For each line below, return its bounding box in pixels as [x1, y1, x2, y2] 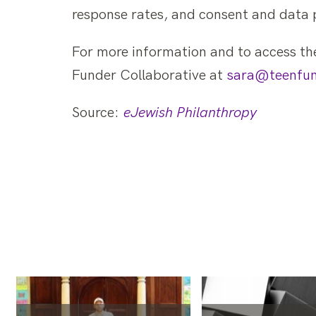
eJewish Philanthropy [123, 104, 257, 122]
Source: [72, 104, 123, 122]
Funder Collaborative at [72, 67, 227, 85]
